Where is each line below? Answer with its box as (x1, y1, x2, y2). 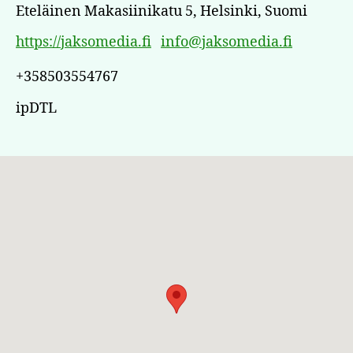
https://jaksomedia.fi (16, 33, 151, 52)
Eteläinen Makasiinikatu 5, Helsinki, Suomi (16, 2, 307, 20)
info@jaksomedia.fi (161, 33, 292, 52)
